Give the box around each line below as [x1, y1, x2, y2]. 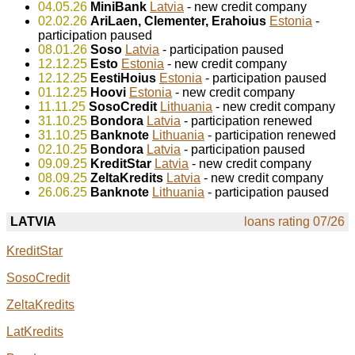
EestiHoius [90, 71, 156, 86]
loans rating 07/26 [244, 215, 345, 229]
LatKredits [6, 325, 63, 339]
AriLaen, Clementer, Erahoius [90, 14, 266, 29]
